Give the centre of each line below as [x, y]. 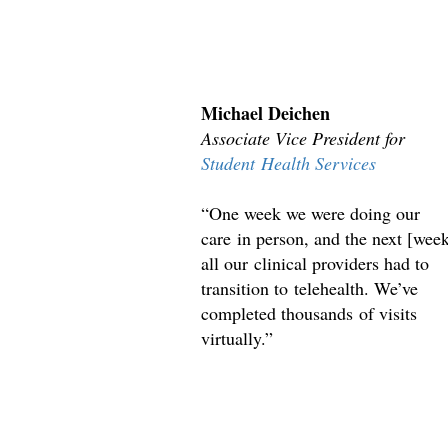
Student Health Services [289, 162]
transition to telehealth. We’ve [310, 287]
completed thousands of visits [309, 312]
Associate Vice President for [303, 137]
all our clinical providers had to [315, 262]
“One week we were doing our [311, 212]
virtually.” [237, 337]
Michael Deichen [266, 112]
